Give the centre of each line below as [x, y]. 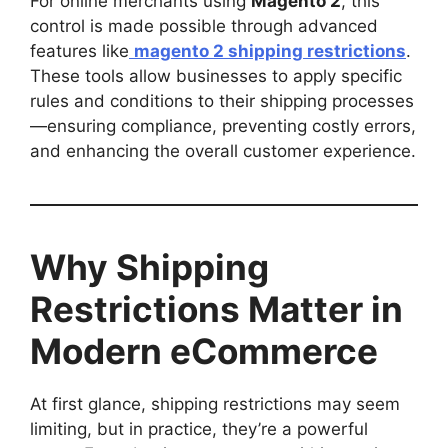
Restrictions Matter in [216, 308]
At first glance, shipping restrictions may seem [215, 403]
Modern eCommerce [204, 350]
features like [79, 50]
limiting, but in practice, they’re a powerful [199, 428]
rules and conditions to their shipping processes [222, 100]
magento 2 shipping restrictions [270, 50]
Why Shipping [149, 266]
